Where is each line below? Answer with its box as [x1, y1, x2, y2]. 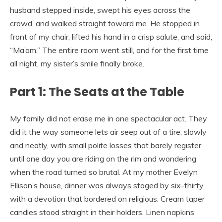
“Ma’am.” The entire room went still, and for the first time [10, 45, 209, 55]
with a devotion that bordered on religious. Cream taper [10, 194, 205, 204]
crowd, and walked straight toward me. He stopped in [10, 18, 200, 29]
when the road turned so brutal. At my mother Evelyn [10, 167, 198, 177]
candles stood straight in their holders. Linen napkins [10, 207, 194, 218]
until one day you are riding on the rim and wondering [10, 154, 196, 164]
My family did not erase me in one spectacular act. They [10, 113, 207, 124]
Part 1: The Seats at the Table [10, 84, 184, 101]
